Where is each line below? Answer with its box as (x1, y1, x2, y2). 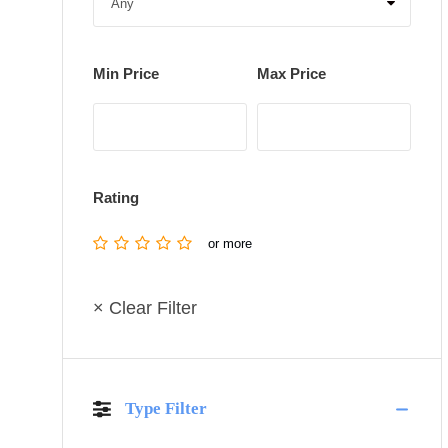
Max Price (256, 65, 326, 82)
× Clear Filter (93, 298, 197, 318)
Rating (93, 189, 139, 206)
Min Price (93, 65, 159, 82)
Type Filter (125, 399, 207, 418)
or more (208, 236, 252, 251)
